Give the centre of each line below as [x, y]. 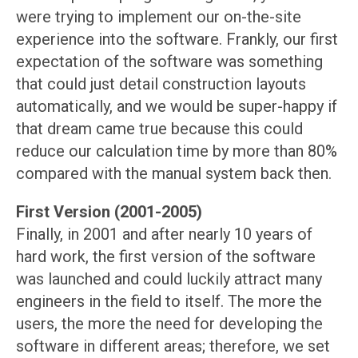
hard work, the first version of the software [166, 257]
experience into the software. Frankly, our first [177, 40]
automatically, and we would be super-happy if [177, 107]
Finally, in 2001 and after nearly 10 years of [164, 235]
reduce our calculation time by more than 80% [177, 151]
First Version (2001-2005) [109, 212]
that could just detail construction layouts [161, 84]
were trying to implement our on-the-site [159, 17]
